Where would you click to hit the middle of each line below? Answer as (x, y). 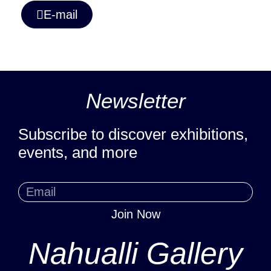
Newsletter (135, 100)
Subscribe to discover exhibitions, (133, 134)
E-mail (60, 14)
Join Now (135, 214)
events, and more (78, 152)
